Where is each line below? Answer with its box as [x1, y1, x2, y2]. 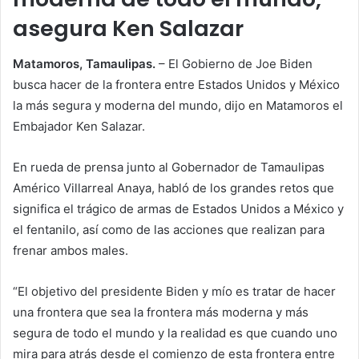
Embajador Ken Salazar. [13, 119, 145, 135]
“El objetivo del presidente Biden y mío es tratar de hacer [13, 284, 336, 300]
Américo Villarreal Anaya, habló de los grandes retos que [13, 180, 334, 196]
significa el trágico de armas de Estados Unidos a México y [13, 201, 344, 217]
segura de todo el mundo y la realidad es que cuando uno [13, 325, 337, 341]
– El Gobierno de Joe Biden [155, 56, 313, 72]
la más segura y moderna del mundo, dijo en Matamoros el [13, 98, 343, 114]
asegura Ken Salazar [13, 13, 244, 43]
